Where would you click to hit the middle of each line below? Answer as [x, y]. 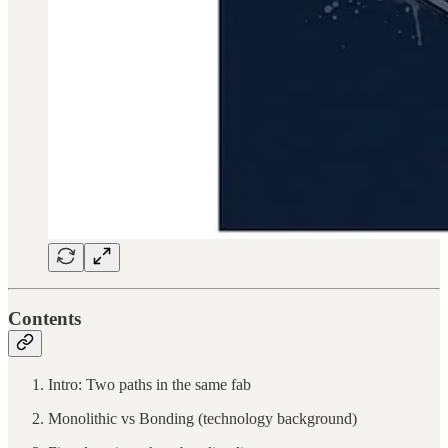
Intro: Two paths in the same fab [149, 384]
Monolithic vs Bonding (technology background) [202, 418]
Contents [44, 319]
